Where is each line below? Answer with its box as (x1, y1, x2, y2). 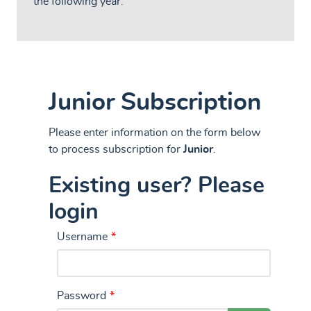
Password (57, 289, 106, 301)
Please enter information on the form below (49, 127, 260, 139)
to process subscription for (49, 144, 183, 155)
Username (57, 230, 108, 242)
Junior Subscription (49, 90, 261, 115)
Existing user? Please (49, 174, 264, 196)
